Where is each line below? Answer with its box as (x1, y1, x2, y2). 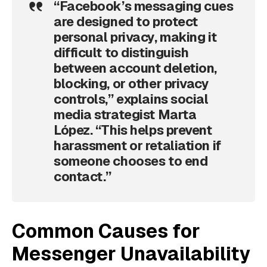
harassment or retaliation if (54, 137, 221, 154)
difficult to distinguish (54, 44, 189, 61)
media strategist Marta (54, 106, 197, 123)
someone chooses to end (54, 153, 208, 170)
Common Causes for (12, 219, 200, 244)
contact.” (54, 168, 112, 185)
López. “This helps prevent (54, 122, 212, 139)
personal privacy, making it (54, 29, 217, 46)
